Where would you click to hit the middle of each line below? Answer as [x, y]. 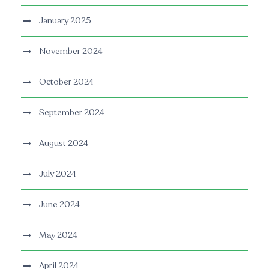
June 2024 [59, 205]
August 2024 [64, 144]
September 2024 [72, 113]
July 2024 [58, 174]
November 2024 [71, 52]
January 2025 [65, 21]
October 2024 [66, 82]
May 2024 [58, 235]
